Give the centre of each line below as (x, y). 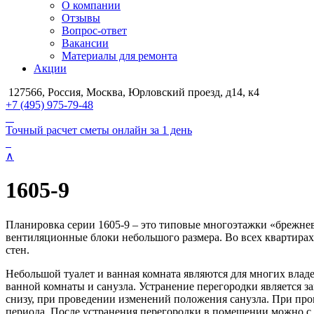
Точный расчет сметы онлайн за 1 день (99, 130)
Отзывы (81, 18)
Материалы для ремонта (120, 56)
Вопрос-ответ (94, 30)
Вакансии (85, 43)
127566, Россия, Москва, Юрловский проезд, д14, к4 (132, 92)
